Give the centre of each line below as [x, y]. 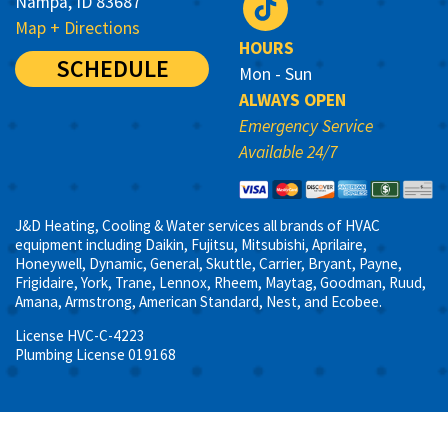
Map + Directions [77, 27]
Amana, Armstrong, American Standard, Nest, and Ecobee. [198, 301]
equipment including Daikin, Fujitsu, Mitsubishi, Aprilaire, [191, 244]
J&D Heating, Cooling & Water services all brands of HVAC [197, 225]
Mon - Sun [275, 73]
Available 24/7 [288, 151]
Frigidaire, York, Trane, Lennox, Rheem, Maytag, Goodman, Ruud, [220, 282]
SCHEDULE [112, 68]
